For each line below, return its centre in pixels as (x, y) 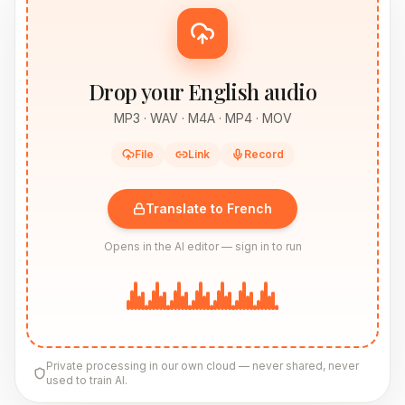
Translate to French (209, 208)
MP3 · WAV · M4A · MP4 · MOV (202, 118)
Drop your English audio (202, 91)
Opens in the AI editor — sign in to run (202, 246)
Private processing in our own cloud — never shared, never (202, 366)
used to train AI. (87, 380)
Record (264, 154)
